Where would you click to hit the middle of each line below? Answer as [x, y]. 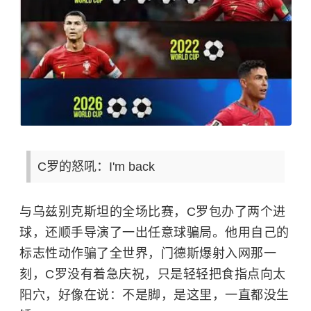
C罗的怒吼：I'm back [96, 166]
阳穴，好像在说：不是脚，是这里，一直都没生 [154, 295]
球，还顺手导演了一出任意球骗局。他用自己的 [154, 232]
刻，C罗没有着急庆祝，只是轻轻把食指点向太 [153, 274]
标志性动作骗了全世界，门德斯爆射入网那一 [148, 253]
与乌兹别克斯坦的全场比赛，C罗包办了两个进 [153, 211]
